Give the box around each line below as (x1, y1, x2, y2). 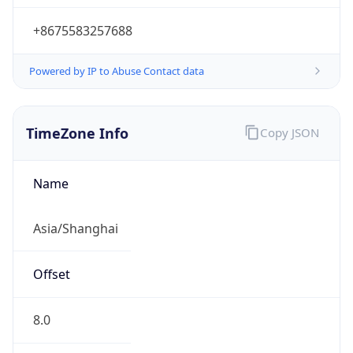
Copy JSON (259, 124, 319, 140)
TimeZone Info (26, 123, 128, 143)
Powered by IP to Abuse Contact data (29, 63, 204, 78)
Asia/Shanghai (32, 219, 118, 237)
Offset (32, 266, 70, 284)
